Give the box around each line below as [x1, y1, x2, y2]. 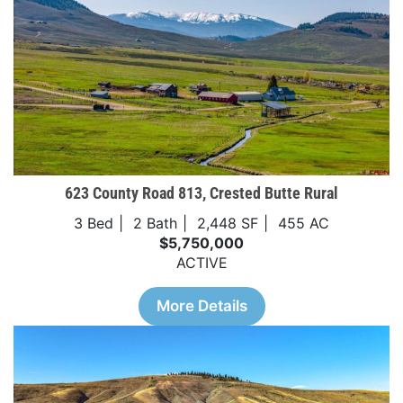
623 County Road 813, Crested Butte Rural [65, 184, 338, 203]
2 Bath [133, 214, 177, 233]
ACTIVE [175, 254, 228, 273]
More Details [156, 297, 247, 316]
